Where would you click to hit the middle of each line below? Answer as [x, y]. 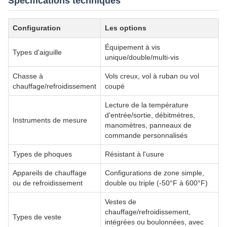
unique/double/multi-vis [142, 57]
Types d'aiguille [37, 52]
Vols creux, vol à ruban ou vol [152, 76]
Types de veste [37, 217]
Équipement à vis [133, 47]
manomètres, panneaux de [148, 125]
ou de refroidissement [48, 183]
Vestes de [121, 202]
